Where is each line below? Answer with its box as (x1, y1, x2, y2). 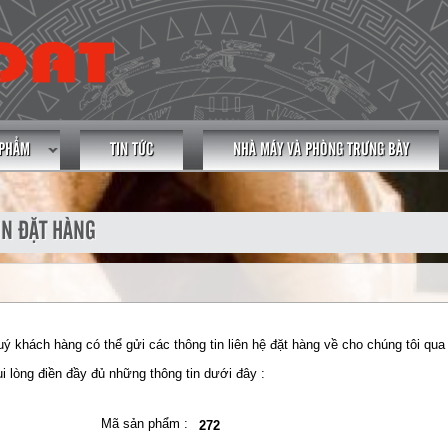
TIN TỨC (110, 142, 153, 158)
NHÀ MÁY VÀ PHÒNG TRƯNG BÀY (233, 142, 409, 158)
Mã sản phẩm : (101, 415, 189, 431)
